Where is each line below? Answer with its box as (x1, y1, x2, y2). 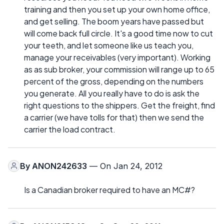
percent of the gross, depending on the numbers (24, 75, 203, 86)
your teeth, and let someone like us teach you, (24, 39, 193, 50)
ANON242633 (32, 160, 87, 171)
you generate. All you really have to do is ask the (24, 87, 199, 98)
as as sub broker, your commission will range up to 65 (24, 63, 214, 74)
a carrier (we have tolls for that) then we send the (24, 111, 204, 122)
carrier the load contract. (24, 123, 115, 134)
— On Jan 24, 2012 (87, 160, 162, 171)
